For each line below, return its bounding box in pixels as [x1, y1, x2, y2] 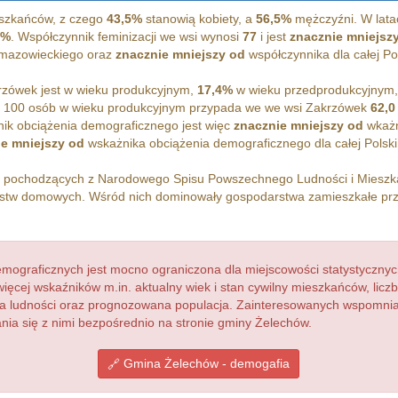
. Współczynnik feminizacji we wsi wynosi [10, 29, 243, 44]
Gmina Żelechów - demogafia [120, 356, 291, 371]
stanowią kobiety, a [141, 12, 256, 27]
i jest [256, 29, 290, 44]
